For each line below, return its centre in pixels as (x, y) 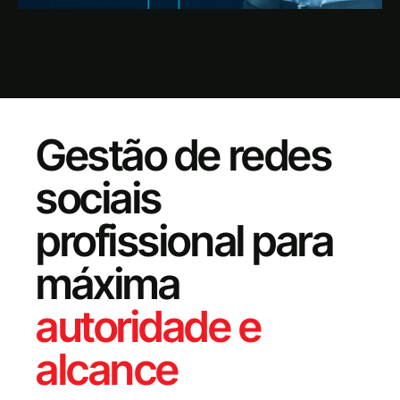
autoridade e (149, 326)
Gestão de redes (184, 155)
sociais (99, 198)
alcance (107, 369)
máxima (108, 283)
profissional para (185, 241)
